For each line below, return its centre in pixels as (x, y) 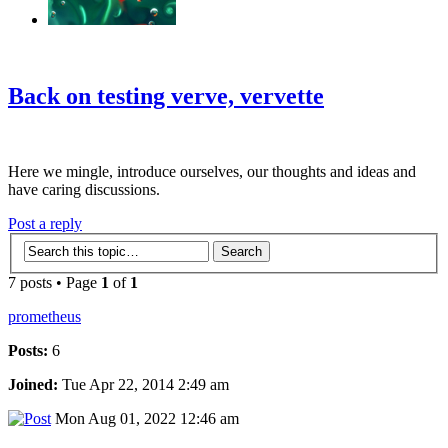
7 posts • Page (54, 282)
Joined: (33, 384)
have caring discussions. (84, 190)
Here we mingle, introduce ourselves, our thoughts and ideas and (212, 172)
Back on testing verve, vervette (166, 95)
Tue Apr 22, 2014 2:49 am (143, 384)
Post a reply (45, 224)
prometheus (44, 316)
